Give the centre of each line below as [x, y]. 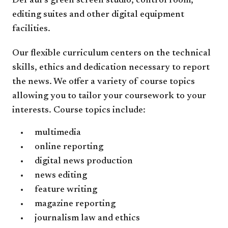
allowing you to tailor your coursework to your [109, 96]
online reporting [69, 147]
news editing [61, 176]
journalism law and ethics [87, 218]
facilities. [31, 29]
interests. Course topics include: [79, 110]
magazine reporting [75, 204]
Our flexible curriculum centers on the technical [111, 53]
